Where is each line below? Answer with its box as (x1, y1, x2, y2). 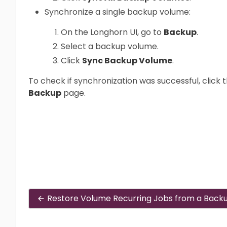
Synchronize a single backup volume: (45, 6, 191, 18)
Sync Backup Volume (82, 55, 172, 66)
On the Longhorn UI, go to (61, 26, 164, 38)
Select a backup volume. (61, 41, 159, 52)
